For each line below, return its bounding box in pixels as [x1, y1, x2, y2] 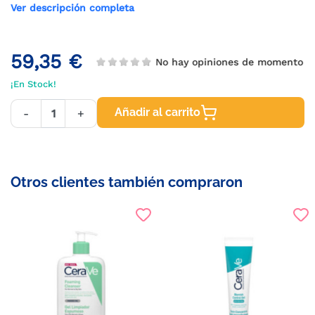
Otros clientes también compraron [11, 174, 243, 191]
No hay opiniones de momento [155, 56, 304, 67]
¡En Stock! [11, 79, 56, 89]
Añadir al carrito [115, 105, 200, 119]
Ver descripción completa [11, 2, 134, 13]
